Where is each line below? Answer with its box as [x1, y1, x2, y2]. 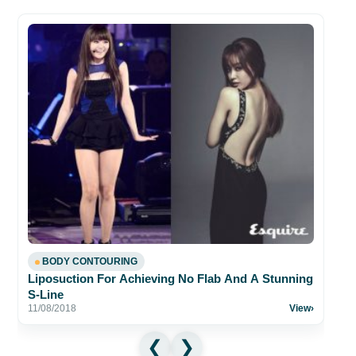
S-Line [28, 287, 64, 301]
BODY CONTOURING [42, 255, 137, 267]
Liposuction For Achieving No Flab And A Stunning [28, 271, 313, 285]
